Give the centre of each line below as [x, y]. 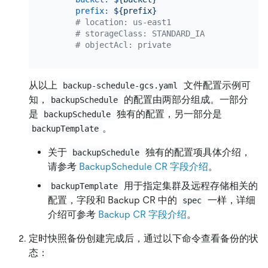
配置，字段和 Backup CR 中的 [114, 200]
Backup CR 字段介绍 [142, 215]
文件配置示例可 [216, 86]
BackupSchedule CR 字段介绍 [144, 167]
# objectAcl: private [123, 45]
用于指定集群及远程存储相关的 [189, 186]
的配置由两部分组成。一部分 [185, 100]
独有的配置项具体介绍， [197, 153]
